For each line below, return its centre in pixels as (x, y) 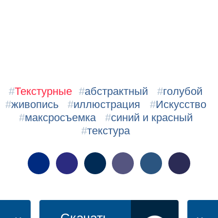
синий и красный (152, 117)
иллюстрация (107, 104)
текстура (109, 130)
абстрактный (116, 91)
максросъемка (60, 117)
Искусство (181, 104)
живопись (35, 104)
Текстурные (44, 91)
